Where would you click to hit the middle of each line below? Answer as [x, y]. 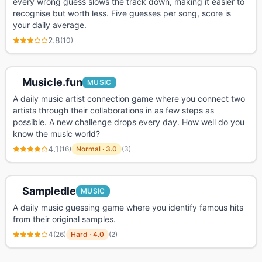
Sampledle [49, 191]
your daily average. [50, 25]
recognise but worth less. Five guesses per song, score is [122, 13]
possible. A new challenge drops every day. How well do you [129, 122]
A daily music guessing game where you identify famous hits [128, 207]
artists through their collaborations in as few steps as [113, 110]
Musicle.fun [52, 82]
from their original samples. [64, 219]
